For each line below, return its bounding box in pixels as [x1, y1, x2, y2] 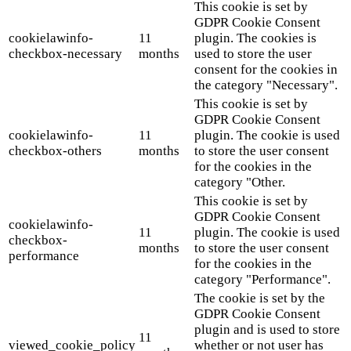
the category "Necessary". [194, 77, 338, 92]
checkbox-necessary [9, 45, 122, 61]
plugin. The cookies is [194, 30, 317, 45]
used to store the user [194, 45, 312, 61]
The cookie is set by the [194, 290, 325, 306]
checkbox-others [9, 143, 102, 158]
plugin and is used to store [194, 321, 340, 337]
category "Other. [194, 174, 285, 190]
